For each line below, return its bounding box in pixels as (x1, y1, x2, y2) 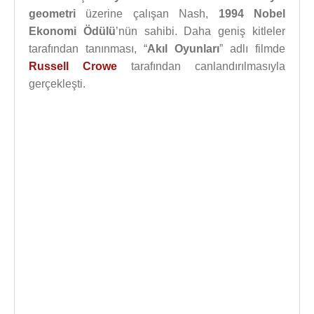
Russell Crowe (29, 60, 117, 72)
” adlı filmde (219, 43, 285, 55)
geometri (29, 8, 76, 20)
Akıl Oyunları (147, 43, 219, 55)
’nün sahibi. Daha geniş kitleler (115, 25, 286, 37)
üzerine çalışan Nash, (76, 8, 219, 20)
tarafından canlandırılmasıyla (117, 60, 285, 72)
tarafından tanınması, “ (29, 43, 147, 55)
